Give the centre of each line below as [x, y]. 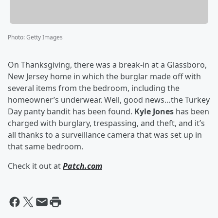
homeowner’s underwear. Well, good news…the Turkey [109, 100]
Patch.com [82, 166]
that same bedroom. [45, 147]
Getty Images [45, 37]
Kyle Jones [155, 112]
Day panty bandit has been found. [71, 112]
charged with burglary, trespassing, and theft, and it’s [106, 123]
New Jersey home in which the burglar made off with [104, 77]
